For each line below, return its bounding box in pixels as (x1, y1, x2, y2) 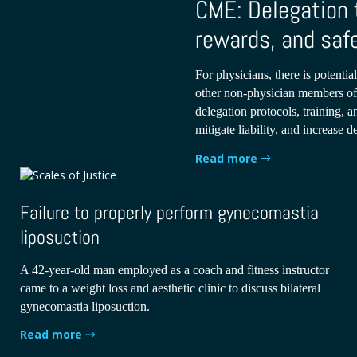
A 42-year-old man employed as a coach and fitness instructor (20, 262, 330, 277)
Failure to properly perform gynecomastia (20, 199, 320, 225)
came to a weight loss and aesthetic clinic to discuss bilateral (20, 280, 321, 295)
